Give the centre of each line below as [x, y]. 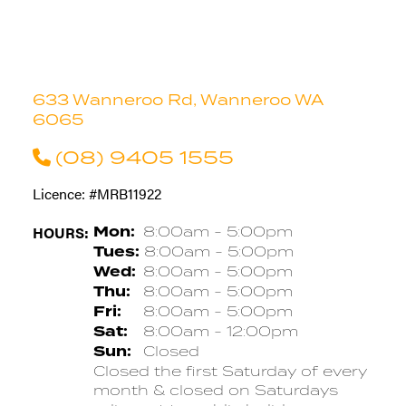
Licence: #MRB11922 [97, 193]
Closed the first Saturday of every [230, 370]
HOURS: [60, 232]
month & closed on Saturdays [215, 389]
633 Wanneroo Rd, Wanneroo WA [177, 99]
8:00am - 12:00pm [218, 330]
